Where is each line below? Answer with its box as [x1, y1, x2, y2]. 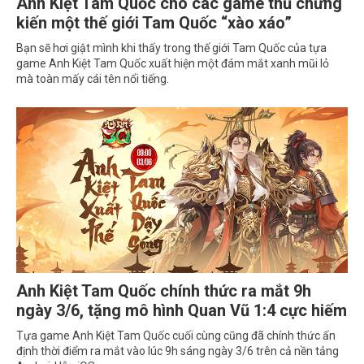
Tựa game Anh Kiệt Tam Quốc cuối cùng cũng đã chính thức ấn [16, 329, 336, 343]
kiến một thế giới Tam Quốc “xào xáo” [16, 13, 292, 33]
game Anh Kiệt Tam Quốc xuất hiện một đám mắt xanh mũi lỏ [16, 57, 329, 71]
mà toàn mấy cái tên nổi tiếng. [16, 72, 169, 86]
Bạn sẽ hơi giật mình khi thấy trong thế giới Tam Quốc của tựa [16, 41, 327, 55]
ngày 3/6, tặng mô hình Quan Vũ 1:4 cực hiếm [16, 301, 347, 321]
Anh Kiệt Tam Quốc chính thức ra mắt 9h [16, 281, 311, 301]
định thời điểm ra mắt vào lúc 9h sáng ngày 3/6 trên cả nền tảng [16, 344, 339, 358]
